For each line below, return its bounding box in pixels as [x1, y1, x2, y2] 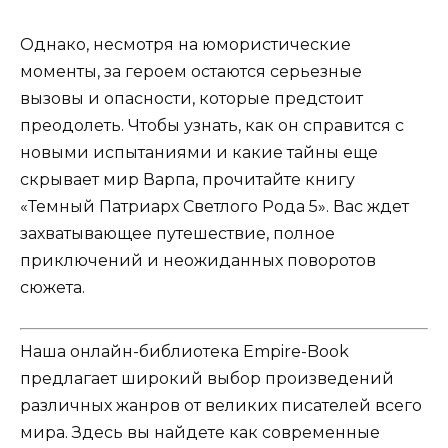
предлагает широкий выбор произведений [20, 368, 394, 388]
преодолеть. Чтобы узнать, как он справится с [20, 115, 404, 135]
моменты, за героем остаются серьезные [20, 61, 362, 81]
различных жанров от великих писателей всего [20, 395, 422, 415]
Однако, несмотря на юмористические [20, 34, 351, 54]
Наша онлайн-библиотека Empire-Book [20, 341, 349, 361]
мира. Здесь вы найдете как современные [20, 422, 380, 442]
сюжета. [20, 277, 85, 297]
